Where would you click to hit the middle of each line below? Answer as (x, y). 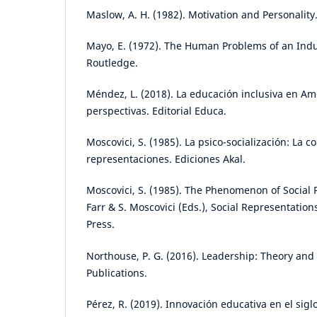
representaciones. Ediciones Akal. (166, 159)
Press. (100, 224)
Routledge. (112, 63)
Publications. (117, 272)
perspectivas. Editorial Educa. (156, 111)
